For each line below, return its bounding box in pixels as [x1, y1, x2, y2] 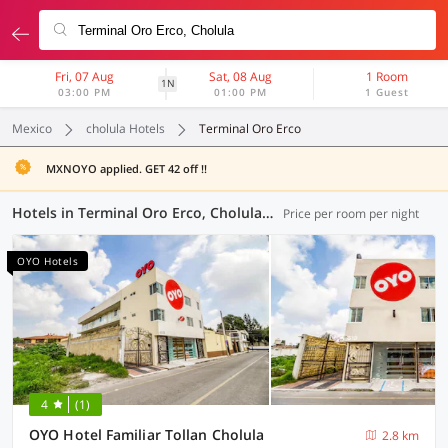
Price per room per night [283, 205, 419, 222]
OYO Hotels [17, 254, 78, 268]
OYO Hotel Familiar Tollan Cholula [29, 425, 265, 444]
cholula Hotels [86, 120, 165, 137]
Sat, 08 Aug [208, 68, 272, 85]
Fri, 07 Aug [55, 68, 115, 85]
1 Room [366, 68, 409, 85]
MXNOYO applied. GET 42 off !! [46, 161, 207, 176]
